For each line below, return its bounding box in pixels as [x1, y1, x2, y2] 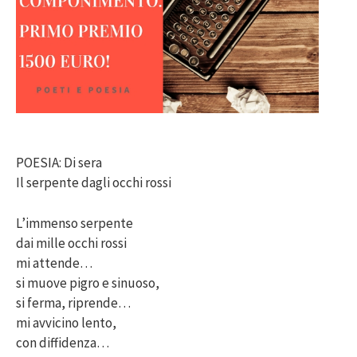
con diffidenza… [16, 333, 109, 351]
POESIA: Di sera [16, 154, 102, 172]
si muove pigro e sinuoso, [16, 273, 159, 292]
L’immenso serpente [16, 214, 133, 232]
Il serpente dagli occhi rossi [16, 174, 171, 192]
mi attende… [16, 253, 92, 272]
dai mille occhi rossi [16, 233, 127, 252]
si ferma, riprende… [16, 293, 131, 312]
